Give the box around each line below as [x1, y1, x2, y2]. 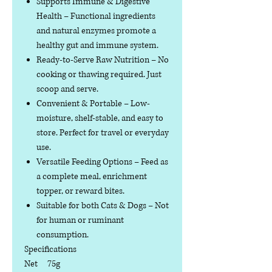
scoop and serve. [36, 83, 98, 95]
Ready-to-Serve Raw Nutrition [36, 54, 149, 66]
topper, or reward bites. [36, 185, 124, 197]
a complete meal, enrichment [36, 171, 147, 183]
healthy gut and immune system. [36, 39, 158, 52]
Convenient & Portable [36, 98, 122, 110]
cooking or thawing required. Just [36, 69, 161, 81]
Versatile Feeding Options [36, 156, 132, 168]
